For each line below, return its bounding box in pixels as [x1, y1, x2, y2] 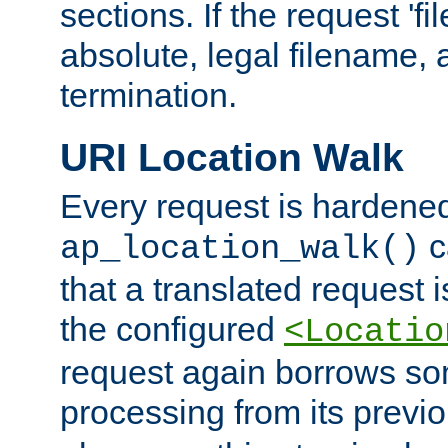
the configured [60, 310, 284, 349]
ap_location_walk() [60, 230, 420, 269]
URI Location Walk [60, 135, 404, 179]
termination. [60, 75, 237, 114]
